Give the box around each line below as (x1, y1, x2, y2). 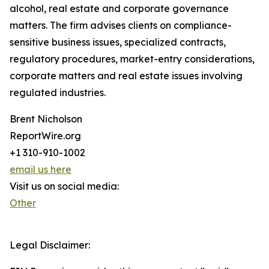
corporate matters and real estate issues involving (10, 70, 243, 82)
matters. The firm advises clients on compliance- (10, 19, 232, 32)
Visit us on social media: (10, 180, 119, 193)
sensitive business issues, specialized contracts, (10, 36, 226, 49)
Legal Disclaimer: (10, 239, 90, 252)
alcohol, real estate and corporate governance (10, 2, 229, 15)
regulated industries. (10, 86, 106, 99)
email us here (10, 163, 71, 176)
